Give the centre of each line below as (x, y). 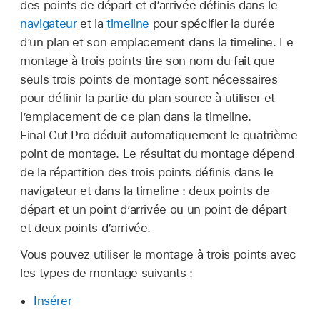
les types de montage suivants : (106, 273)
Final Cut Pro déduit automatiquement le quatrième (159, 135)
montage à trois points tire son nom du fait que (147, 60)
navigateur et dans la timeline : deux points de (145, 190)
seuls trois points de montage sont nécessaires (149, 79)
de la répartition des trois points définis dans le (147, 172)
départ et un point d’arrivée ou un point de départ (154, 209)
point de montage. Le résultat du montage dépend (157, 153)
